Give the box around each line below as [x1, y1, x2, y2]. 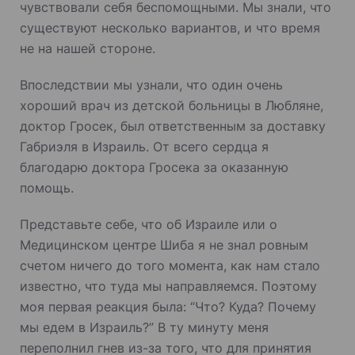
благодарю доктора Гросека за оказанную [20, 158, 288, 175]
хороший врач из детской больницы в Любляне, [20, 97, 323, 113]
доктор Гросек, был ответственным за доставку [20, 117, 326, 134]
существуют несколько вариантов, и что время [20, 19, 320, 36]
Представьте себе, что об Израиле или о [20, 216, 277, 232]
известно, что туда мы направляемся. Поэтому [20, 277, 317, 294]
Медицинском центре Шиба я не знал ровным [20, 236, 308, 253]
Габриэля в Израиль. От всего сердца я [20, 138, 269, 155]
